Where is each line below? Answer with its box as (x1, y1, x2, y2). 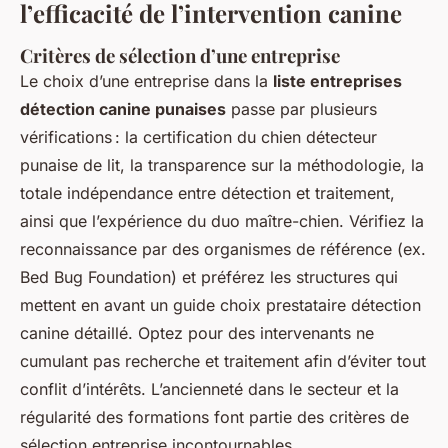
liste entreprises (273, 71, 402, 91)
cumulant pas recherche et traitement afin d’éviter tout (20, 351, 426, 371)
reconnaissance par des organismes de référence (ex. (20, 239, 426, 259)
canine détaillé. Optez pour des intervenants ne (20, 323, 374, 343)
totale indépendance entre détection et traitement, (20, 183, 395, 203)
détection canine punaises (20, 99, 226, 119)
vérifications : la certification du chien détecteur (20, 127, 377, 147)
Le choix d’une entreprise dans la (20, 71, 273, 91)
